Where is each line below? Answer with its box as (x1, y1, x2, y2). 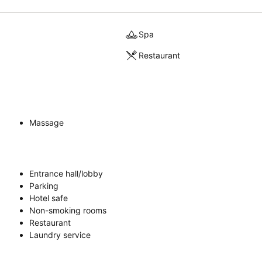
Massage (29, 117, 64, 127)
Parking (29, 180, 58, 191)
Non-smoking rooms (29, 205, 106, 215)
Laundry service (29, 229, 91, 240)
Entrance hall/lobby (29, 168, 103, 178)
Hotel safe (29, 192, 68, 203)
